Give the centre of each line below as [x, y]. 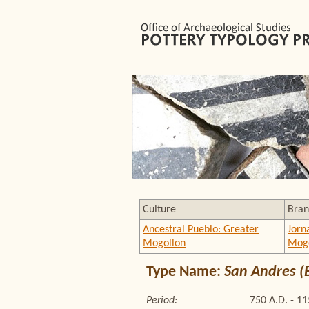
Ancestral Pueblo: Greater [201, 230]
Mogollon [164, 243]
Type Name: [185, 272]
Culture [159, 210]
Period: [162, 301]
